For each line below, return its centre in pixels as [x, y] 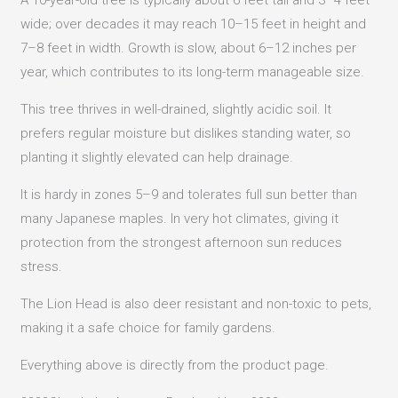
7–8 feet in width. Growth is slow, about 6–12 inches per [189, 48]
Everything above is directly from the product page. [175, 365]
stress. [42, 266]
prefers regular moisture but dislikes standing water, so [186, 133]
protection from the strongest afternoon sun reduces [182, 242]
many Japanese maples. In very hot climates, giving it [180, 218]
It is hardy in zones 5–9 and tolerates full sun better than [189, 194]
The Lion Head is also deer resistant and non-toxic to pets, [196, 303]
